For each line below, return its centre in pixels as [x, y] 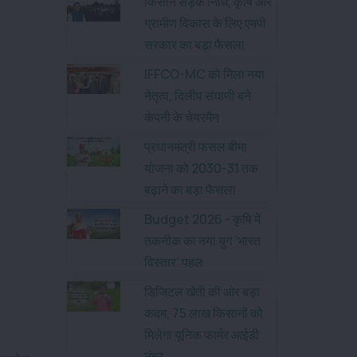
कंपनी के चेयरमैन [182, 117]
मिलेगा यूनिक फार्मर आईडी [202, 335]
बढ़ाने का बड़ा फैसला [190, 190]
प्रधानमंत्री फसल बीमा [196, 147]
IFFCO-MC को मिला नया [204, 74]
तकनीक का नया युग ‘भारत [202, 241]
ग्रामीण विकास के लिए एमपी [205, 23]
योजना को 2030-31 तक [201, 168]
